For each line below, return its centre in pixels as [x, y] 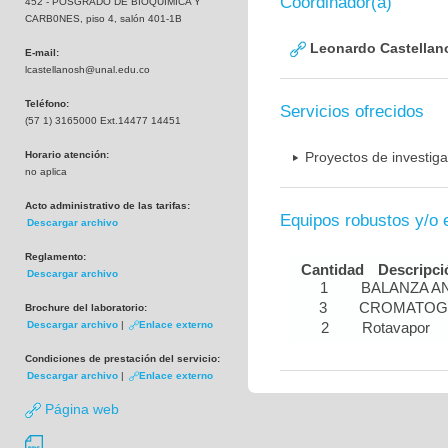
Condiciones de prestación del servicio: [122, 358]
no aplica [46, 171]
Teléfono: [47, 103]
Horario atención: [67, 154]
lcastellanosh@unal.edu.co [87, 69]
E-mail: [42, 52]
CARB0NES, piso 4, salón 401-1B [103, 18]
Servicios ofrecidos [352, 111]
